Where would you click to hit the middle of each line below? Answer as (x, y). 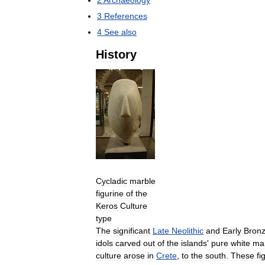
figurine (110, 193)
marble (143, 181)
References (126, 16)
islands (194, 243)
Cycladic (112, 181)
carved (128, 243)
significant (132, 230)
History (116, 54)
